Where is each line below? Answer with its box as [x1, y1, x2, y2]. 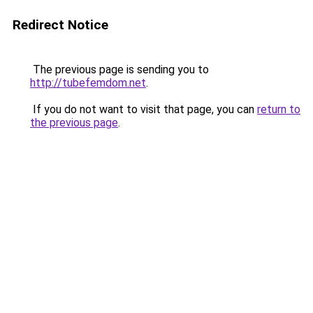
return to [257, 103, 300, 116]
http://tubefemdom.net [30, 76, 146, 89]
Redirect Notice [13, 17, 108, 33]
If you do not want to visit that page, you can [30, 103, 257, 116]
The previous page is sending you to [30, 63, 209, 76]
